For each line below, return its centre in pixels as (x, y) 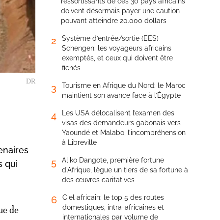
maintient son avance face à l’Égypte (121, 95)
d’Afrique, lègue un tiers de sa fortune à (125, 170)
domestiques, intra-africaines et (113, 207)
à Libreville (79, 142)
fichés (71, 68)
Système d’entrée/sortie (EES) (110, 38)
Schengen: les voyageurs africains (117, 48)
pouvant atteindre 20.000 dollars (114, 21)
